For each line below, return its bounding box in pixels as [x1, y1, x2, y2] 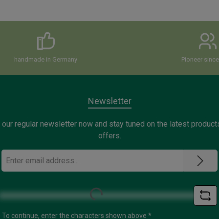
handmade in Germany [14, 55, 78, 63]
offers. [98, 131, 121, 140]
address [1, 161, 26, 169]
